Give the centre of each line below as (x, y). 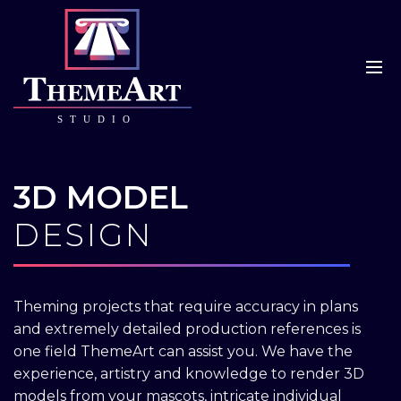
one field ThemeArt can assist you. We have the (183, 351)
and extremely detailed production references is (187, 329)
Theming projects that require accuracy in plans (186, 307)
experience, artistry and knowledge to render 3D (189, 374)
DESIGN (83, 235)
